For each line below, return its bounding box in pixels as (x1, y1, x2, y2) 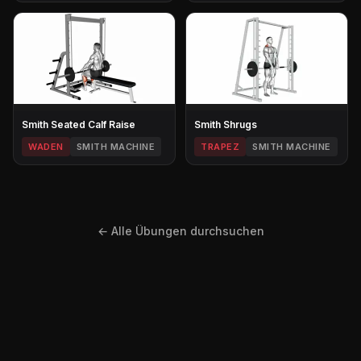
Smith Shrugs (194, 118, 257, 131)
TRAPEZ (201, 141, 239, 152)
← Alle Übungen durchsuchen (97, 224, 264, 238)
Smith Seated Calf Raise (22, 118, 135, 131)
